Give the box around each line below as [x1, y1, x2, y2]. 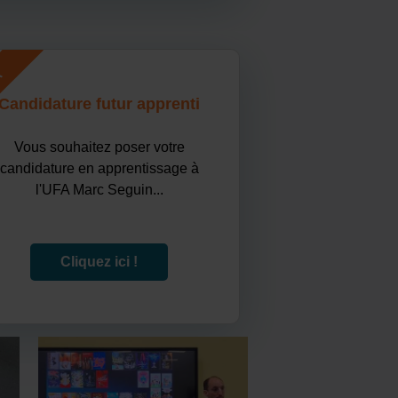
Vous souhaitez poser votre [13, 139, 185, 155]
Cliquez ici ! [60, 253, 139, 269]
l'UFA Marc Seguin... [35, 182, 163, 198]
